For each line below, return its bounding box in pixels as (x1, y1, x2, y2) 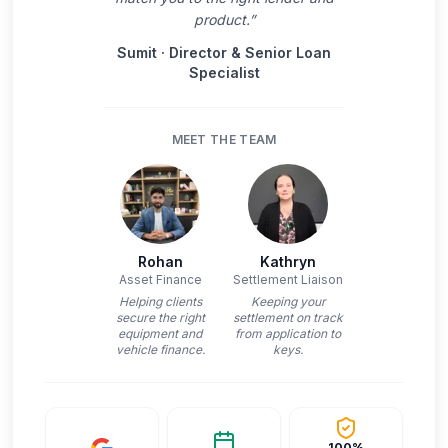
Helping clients (118, 294, 202, 309)
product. (193, 11, 249, 28)
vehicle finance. (115, 342, 205, 357)
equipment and (118, 326, 202, 341)
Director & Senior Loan (169, 44, 331, 61)
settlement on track (233, 310, 343, 325)
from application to (235, 326, 341, 341)
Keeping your (250, 294, 326, 309)
